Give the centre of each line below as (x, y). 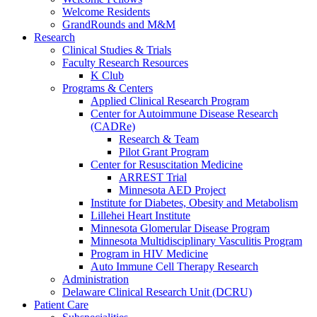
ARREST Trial (153, 177)
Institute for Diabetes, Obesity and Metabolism (194, 202)
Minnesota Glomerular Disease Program (180, 228)
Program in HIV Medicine (149, 253)
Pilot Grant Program (164, 151)
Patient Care (61, 304)
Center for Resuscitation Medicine (167, 164)
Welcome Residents (106, 11)
